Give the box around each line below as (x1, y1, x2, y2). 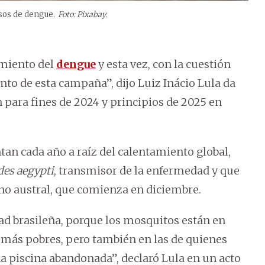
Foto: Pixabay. (58, 9, 107, 20)
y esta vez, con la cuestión (96, 57, 231, 72)
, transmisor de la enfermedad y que (54, 164, 240, 178)
